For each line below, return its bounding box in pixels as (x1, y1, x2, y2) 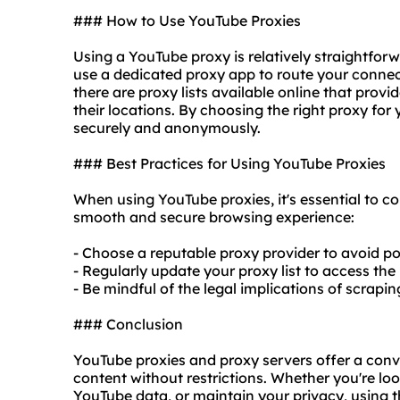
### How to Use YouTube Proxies (73, 12, 301, 30)
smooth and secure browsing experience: (73, 208, 354, 227)
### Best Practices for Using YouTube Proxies (73, 154, 386, 173)
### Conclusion (73, 315, 183, 334)
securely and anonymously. (73, 119, 261, 137)
